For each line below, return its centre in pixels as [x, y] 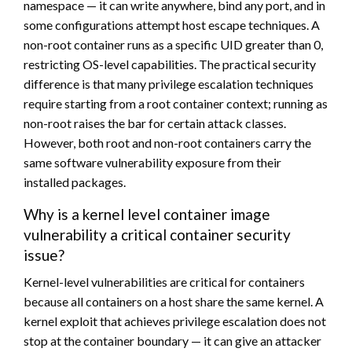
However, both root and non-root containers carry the [167, 142]
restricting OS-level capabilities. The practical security [170, 64]
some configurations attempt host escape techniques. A [172, 24]
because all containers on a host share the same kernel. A [174, 301]
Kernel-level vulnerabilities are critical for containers [164, 281]
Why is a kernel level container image [147, 214]
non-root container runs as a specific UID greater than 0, [173, 44]
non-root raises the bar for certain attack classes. [155, 123]
